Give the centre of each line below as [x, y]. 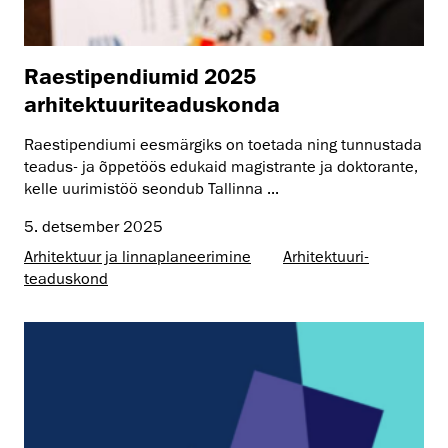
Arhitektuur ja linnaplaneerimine [137, 256]
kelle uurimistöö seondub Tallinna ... [151, 188]
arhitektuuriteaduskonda [152, 103]
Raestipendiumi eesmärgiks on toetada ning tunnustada [223, 144]
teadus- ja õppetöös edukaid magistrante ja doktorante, [221, 166]
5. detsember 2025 [93, 226]
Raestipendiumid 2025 [140, 75]
